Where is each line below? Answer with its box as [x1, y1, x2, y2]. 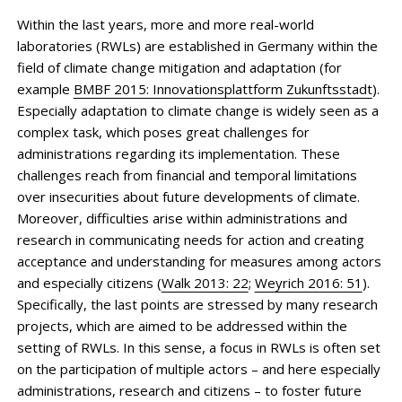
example [16, 79, 74, 98]
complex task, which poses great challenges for [16, 122, 310, 141]
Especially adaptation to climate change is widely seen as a [16, 100, 379, 119]
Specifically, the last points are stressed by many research [16, 294, 378, 313]
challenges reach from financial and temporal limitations [16, 165, 357, 184]
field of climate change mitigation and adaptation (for [16, 57, 342, 76]
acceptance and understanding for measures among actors [16, 251, 381, 270]
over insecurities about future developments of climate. [16, 187, 360, 205]
